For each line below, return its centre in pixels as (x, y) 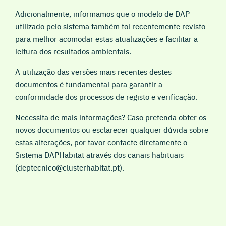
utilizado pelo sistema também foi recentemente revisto (110, 26)
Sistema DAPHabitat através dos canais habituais (99, 155)
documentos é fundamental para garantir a (89, 84)
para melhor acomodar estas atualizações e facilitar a (106, 39)
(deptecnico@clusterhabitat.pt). (70, 167)
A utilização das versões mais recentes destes (93, 72)
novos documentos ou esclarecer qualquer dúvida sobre (112, 130)
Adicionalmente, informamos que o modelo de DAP (102, 14)
